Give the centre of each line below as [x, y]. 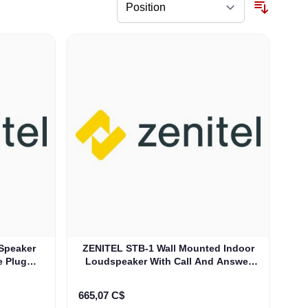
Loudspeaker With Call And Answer [168, 261]
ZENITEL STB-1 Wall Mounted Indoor [168, 248]
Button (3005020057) [168, 274]
